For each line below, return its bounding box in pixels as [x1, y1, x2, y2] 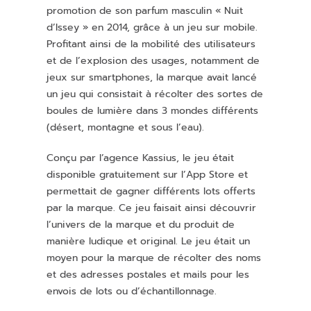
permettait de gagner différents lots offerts [47, 184, 256, 199]
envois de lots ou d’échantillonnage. [47, 284, 217, 299]
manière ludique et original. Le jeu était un [47, 234, 251, 249]
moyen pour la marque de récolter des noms [47, 251, 262, 266]
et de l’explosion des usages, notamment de [47, 53, 260, 69]
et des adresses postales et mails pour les [47, 267, 250, 283]
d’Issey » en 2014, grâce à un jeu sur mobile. [47, 20, 258, 35]
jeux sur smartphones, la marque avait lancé [47, 70, 258, 85]
